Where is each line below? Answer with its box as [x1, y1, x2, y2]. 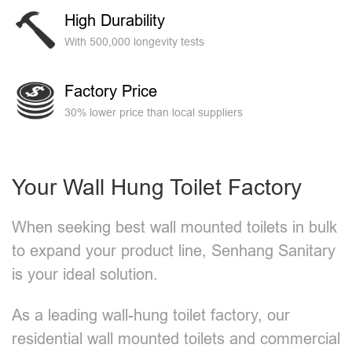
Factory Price [64, 82, 157, 100]
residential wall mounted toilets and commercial [12, 329, 340, 347]
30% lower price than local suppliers [64, 106, 243, 119]
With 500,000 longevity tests [64, 35, 204, 48]
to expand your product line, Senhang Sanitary [12, 241, 335, 259]
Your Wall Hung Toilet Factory [12, 174, 302, 200]
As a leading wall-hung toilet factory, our [12, 306, 290, 324]
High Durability [64, 11, 165, 29]
